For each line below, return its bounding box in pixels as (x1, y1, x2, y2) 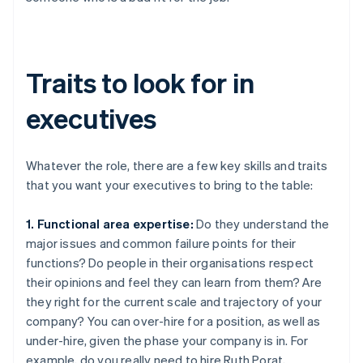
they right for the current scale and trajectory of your (26, 293, 322, 310)
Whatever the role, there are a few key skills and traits (26, 156, 328, 173)
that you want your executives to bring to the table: (26, 176, 314, 193)
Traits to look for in (26, 64, 254, 100)
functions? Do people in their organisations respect (26, 254, 314, 271)
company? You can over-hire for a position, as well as (26, 312, 321, 329)
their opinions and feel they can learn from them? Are (26, 273, 322, 290)
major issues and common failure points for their (26, 234, 297, 251)
